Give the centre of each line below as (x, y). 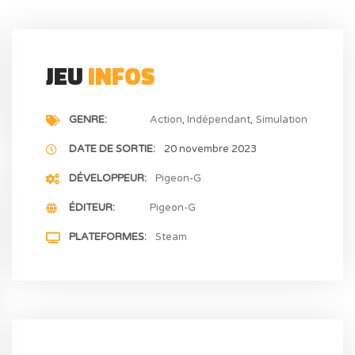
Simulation (281, 120)
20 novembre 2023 (210, 149)
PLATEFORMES (107, 237)
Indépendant (219, 120)
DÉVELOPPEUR (107, 179)
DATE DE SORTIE (111, 149)
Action (166, 120)
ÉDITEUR (91, 208)
